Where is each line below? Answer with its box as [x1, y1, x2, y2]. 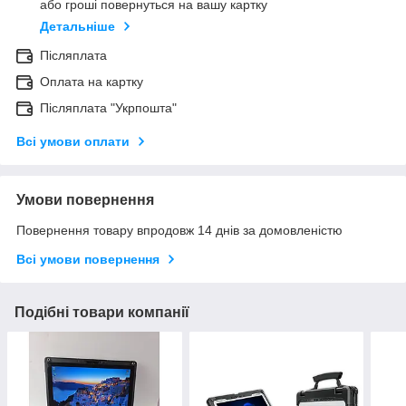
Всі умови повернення [16, 252, 159, 267]
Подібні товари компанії [14, 304, 189, 321]
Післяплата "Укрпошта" [40, 101, 177, 116]
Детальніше [40, 19, 115, 34]
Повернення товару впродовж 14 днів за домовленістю [16, 223, 343, 238]
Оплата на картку [40, 74, 143, 90]
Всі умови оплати [16, 134, 130, 150]
